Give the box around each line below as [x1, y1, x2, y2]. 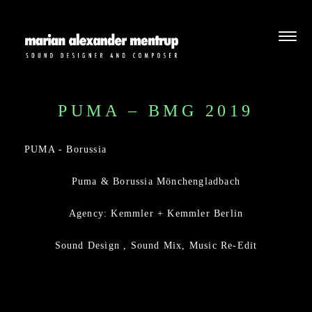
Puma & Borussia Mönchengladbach [71, 175, 241, 187]
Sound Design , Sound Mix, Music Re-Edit [54, 240, 258, 251]
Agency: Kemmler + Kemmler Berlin [68, 208, 244, 219]
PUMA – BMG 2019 [58, 101, 254, 120]
